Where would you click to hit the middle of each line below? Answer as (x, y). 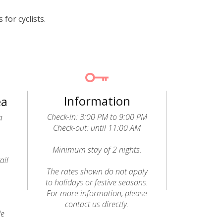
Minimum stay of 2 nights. (97, 150)
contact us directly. (97, 204)
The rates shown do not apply (97, 171)
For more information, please (97, 193)
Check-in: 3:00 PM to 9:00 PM (97, 117)
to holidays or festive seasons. (97, 182)
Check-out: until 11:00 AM (97, 128)
